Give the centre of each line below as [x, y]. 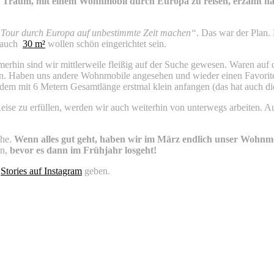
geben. [96, 171]
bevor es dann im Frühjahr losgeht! [83, 150]
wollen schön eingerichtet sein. [106, 43]
